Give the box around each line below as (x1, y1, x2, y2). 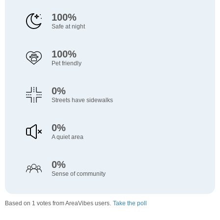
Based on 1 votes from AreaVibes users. (5, 200, 111, 207)
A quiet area (51, 134, 83, 141)
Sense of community (51, 170, 106, 178)
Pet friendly (51, 60, 82, 67)
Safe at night (51, 23, 85, 30)
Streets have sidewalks (51, 97, 113, 104)
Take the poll (113, 200, 147, 207)
